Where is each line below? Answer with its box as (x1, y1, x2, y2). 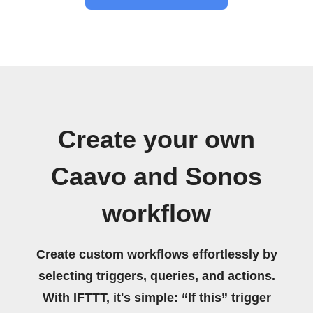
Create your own (58, 125, 255, 154)
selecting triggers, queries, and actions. (38, 268, 275, 283)
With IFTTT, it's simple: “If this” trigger (42, 290, 271, 305)
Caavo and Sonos (51, 162, 262, 191)
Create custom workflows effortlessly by (36, 247, 277, 261)
